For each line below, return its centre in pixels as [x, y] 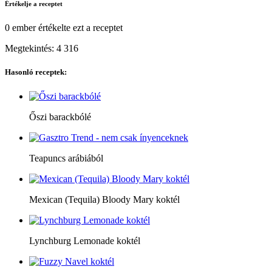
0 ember [20, 28]
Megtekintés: [31, 49]
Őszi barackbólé [60, 117]
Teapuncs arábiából [66, 158]
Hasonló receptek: [36, 72]
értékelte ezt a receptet [79, 28]
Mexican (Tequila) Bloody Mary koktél [104, 199]
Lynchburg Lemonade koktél [85, 240]
